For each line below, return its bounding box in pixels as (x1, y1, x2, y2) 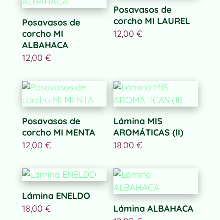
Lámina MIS (113, 115, 163, 127)
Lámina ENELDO (22, 190, 90, 202)
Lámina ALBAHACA (113, 203, 194, 215)
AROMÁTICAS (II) (113, 127, 184, 138)
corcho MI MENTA (22, 127, 95, 138)
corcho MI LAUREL (113, 15, 191, 27)
